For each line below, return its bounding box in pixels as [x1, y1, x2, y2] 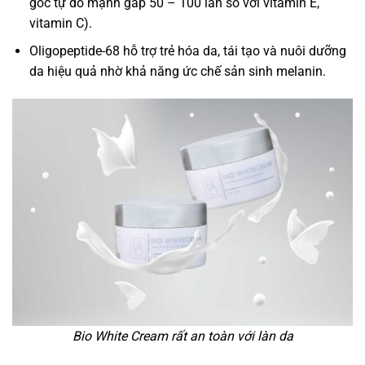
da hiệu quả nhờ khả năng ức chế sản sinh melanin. [29, 64, 326, 80]
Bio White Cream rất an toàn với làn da [72, 328, 293, 344]
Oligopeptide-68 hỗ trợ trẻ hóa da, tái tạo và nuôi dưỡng [29, 43, 346, 59]
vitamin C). [29, 15, 92, 31]
